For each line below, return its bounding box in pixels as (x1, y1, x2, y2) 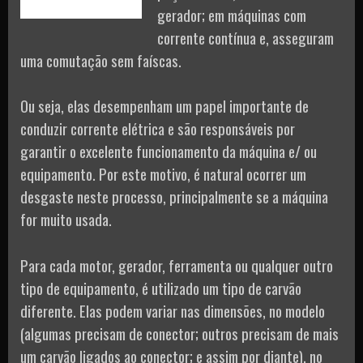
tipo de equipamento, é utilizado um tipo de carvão (20, 275, 301, 299)
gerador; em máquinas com (157, 2, 306, 26)
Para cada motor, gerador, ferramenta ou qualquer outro (20, 253, 333, 276)
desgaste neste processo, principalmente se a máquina (20, 185, 328, 208)
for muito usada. (20, 207, 112, 231)
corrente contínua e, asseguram (157, 25, 334, 49)
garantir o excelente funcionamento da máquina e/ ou (20, 139, 317, 163)
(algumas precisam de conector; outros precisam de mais (20, 321, 339, 344)
